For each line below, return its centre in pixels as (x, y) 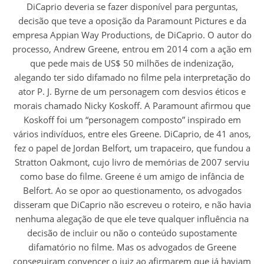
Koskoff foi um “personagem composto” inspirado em (132, 119)
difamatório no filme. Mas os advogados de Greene (132, 247)
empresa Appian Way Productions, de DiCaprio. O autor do (132, 34)
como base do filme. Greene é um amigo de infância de (132, 176)
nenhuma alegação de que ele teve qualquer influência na (132, 218)
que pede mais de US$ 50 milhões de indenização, (132, 63)
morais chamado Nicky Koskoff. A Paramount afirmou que (132, 105)
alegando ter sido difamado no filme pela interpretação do (132, 77)
